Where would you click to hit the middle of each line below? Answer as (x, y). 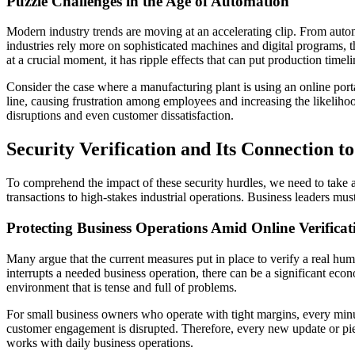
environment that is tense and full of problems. (122, 287)
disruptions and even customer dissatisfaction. (120, 116)
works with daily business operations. (100, 342)
